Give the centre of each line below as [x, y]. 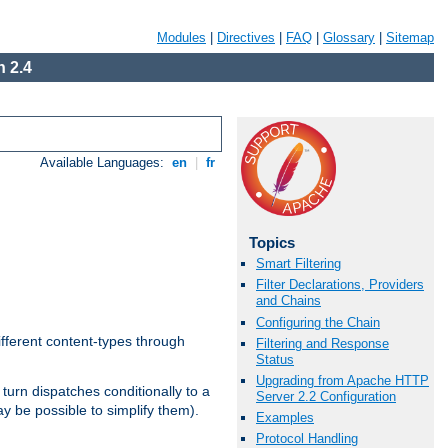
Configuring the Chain [318, 322]
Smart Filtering [298, 264]
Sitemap [410, 37]
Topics [271, 242]
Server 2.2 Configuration [326, 396]
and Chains [288, 301]
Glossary [349, 37]
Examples [285, 418]
